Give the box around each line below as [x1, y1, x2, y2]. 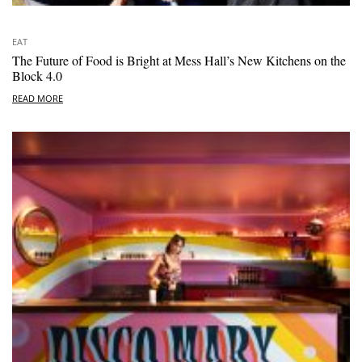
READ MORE [12, 91, 63, 104]
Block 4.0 [12, 66, 62, 84]
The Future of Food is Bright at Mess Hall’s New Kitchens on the [12, 51, 346, 69]
